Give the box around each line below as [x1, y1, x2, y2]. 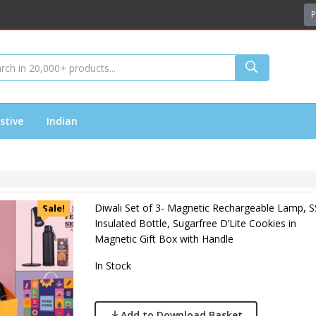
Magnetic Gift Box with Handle [94, 232, 233, 245]
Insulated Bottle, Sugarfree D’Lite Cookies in [94, 217, 296, 230]
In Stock [94, 259, 131, 273]
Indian [47, 114, 78, 128]
